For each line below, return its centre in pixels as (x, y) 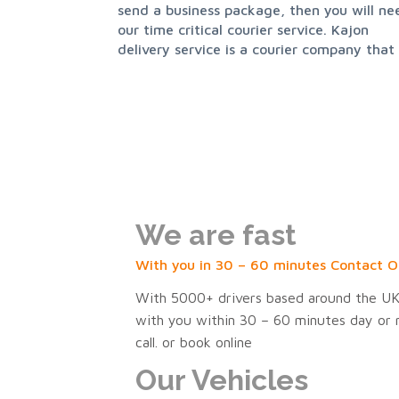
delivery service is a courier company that (256, 49)
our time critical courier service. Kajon (243, 30)
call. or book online (194, 342)
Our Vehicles (222, 380)
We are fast (216, 235)
